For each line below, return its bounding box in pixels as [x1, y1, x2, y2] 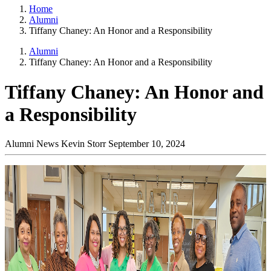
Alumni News [5, 139, 59, 149]
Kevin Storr [61, 139, 106, 149]
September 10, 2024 [108, 139, 185, 149]
